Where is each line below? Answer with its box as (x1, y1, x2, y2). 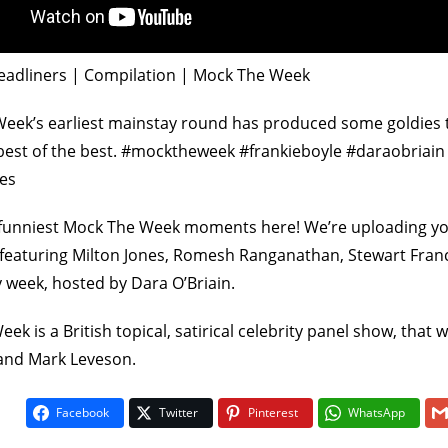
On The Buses (189, 202, 296, 222)
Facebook (55, 404, 109, 421)
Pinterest (247, 404, 298, 421)
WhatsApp (347, 404, 405, 421)
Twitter (158, 404, 198, 421)
